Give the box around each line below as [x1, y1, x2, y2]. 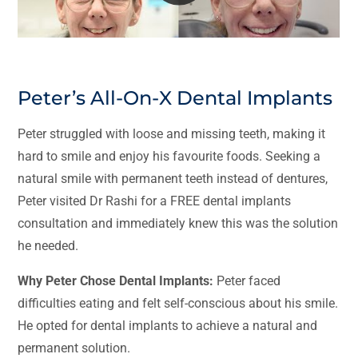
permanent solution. [18, 340, 131, 356]
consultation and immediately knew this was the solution [18, 216, 339, 232]
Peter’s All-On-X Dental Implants [18, 86, 333, 110]
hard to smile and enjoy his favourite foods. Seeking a [18, 149, 321, 165]
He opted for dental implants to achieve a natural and [18, 318, 318, 334]
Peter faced [213, 273, 281, 289]
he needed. [18, 238, 79, 254]
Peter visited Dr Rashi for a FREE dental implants [18, 193, 292, 209]
